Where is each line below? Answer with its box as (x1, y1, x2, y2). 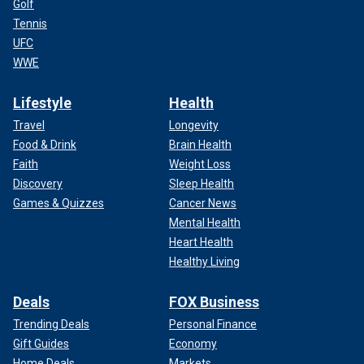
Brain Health (169, 137, 232, 151)
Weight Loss (169, 157, 231, 171)
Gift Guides (13, 336, 69, 350)
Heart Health (169, 235, 233, 249)
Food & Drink (13, 137, 76, 151)
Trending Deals (13, 317, 89, 331)
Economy (169, 336, 217, 350)
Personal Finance (169, 317, 257, 331)
